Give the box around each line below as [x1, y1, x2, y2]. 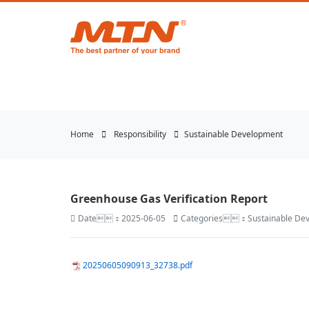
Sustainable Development [184, 128, 283, 140]
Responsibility [114, 128, 166, 140]
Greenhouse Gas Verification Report [70, 191, 268, 206]
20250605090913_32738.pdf [83, 259, 192, 271]
